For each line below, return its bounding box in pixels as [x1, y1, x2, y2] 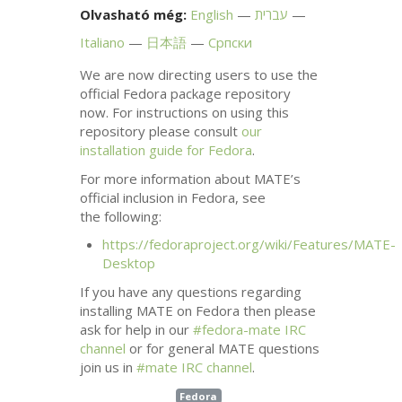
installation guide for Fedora [80, 141, 253, 160]
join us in [80, 357, 137, 376]
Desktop [102, 254, 156, 273]
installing [80, 301, 137, 319]
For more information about [80, 169, 255, 188]
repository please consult [80, 122, 242, 141]
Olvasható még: [80, 5, 188, 24]
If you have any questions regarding [80, 282, 302, 301]
